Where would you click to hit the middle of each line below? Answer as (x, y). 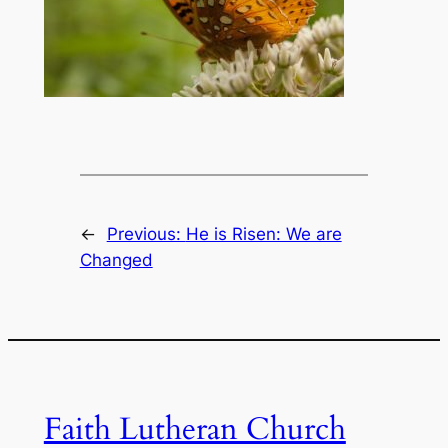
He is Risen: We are (263, 233)
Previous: (146, 233)
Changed (116, 259)
